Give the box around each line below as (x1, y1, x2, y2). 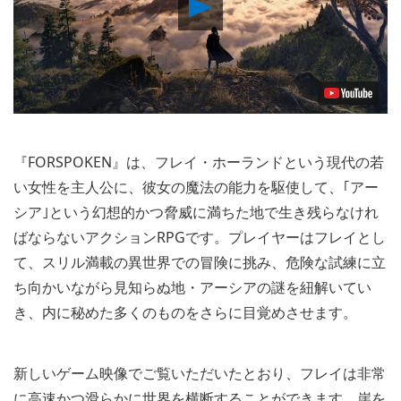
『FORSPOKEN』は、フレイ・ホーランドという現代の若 (13, 151, 384, 172)
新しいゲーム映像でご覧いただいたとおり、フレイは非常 (13, 363, 386, 383)
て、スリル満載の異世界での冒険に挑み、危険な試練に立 (13, 252, 386, 272)
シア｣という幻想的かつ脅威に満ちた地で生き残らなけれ (13, 201, 379, 222)
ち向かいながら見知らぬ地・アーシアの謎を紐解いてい (13, 277, 371, 297)
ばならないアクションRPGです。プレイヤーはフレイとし (13, 226, 386, 247)
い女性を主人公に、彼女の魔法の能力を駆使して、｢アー (13, 176, 379, 197)
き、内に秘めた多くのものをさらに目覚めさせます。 (13, 302, 357, 322)
